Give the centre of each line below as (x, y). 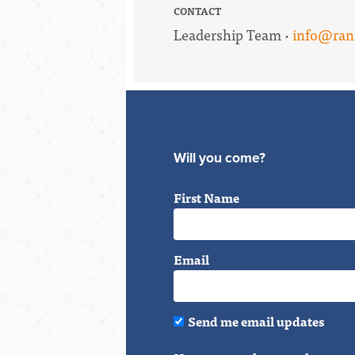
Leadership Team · (233, 34)
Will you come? (219, 158)
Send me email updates (256, 321)
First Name (206, 197)
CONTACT (197, 11)
